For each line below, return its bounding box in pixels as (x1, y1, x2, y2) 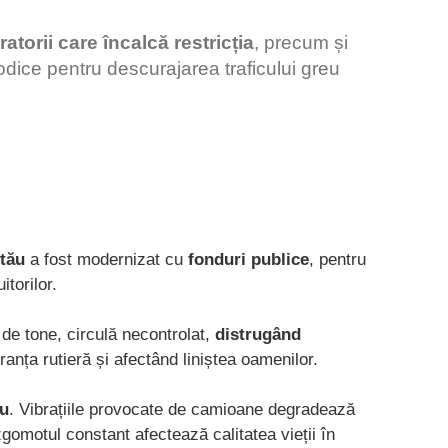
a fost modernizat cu (25, 249, 188, 269)
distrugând (215, 324, 301, 344)
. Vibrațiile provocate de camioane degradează (9, 399, 355, 419)
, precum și (254, 32, 348, 53)
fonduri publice (188, 249, 309, 269)
